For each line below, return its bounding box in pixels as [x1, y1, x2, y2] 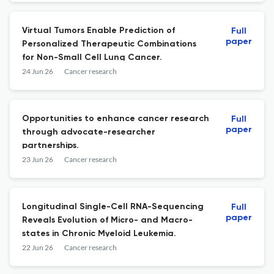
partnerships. [22, 141, 79, 150]
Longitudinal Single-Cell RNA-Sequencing [22, 202, 204, 211]
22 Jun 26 [22, 243, 53, 252]
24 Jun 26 [22, 67, 53, 76]
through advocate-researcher [22, 128, 155, 136]
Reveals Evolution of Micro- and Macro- [22, 216, 193, 224]
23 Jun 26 [22, 155, 53, 164]
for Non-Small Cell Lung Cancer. [22, 53, 162, 62]
